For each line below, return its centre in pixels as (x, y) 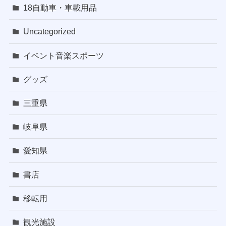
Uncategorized (50, 32)
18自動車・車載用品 (60, 8)
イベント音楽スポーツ (64, 55)
